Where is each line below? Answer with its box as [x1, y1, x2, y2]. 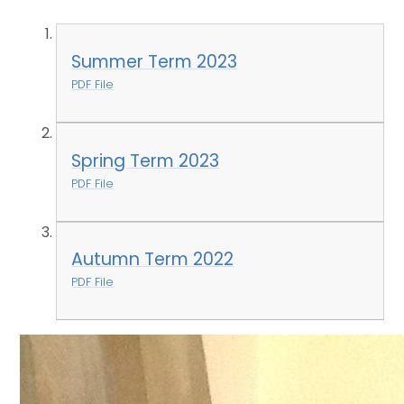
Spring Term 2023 [71, 148, 220, 173]
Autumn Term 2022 [71, 247, 234, 272]
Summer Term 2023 [71, 50, 238, 75]
